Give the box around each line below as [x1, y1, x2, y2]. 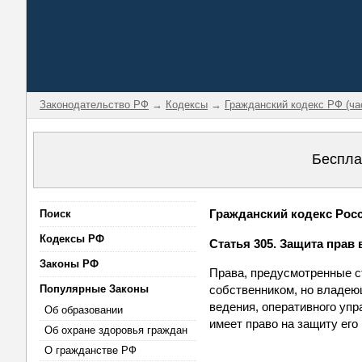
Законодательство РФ [40, 99, 149, 111]
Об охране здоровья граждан [44, 324, 187, 336]
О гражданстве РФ [44, 344, 137, 356]
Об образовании [44, 304, 123, 316]
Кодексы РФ [40, 233, 104, 245]
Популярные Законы [40, 283, 149, 295]
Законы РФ [40, 258, 99, 270]
